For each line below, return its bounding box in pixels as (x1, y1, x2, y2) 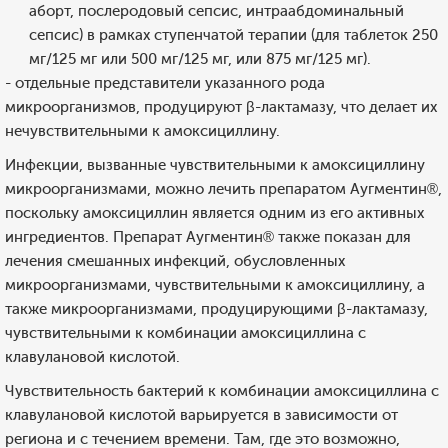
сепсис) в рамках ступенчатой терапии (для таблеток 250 (29, 26, 438, 44)
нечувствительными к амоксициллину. (5, 122, 280, 140)
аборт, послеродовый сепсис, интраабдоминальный (29, 2, 404, 20)
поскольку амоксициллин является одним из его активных (5, 204, 424, 222)
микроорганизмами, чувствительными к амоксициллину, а (5, 276, 425, 294)
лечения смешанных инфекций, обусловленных (5, 252, 345, 270)
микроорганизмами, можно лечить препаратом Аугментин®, (5, 180, 442, 198)
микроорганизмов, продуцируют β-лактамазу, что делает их (5, 98, 437, 116)
